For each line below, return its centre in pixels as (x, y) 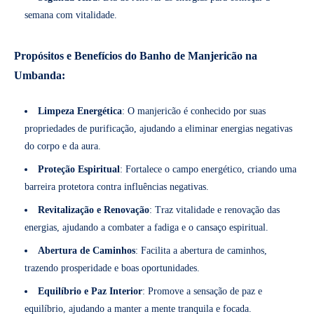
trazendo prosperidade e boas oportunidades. (112, 268)
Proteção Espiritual (79, 169)
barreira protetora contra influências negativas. (117, 186)
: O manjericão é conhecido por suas (194, 111)
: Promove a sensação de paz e (202, 291)
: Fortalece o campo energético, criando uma (208, 169)
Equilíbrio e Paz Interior (90, 291)
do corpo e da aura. (63, 146)
